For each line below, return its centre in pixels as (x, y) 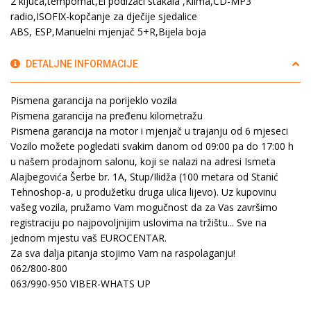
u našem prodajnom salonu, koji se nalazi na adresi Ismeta (143, 161)
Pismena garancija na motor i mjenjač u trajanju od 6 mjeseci (149, 131)
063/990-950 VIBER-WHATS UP (81, 283)
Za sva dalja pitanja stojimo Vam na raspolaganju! (123, 253)
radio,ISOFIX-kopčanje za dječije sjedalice (104, 16)
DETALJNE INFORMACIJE (81, 64)
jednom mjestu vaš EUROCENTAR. (89, 237)
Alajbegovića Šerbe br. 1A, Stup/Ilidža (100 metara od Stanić (144, 176)
